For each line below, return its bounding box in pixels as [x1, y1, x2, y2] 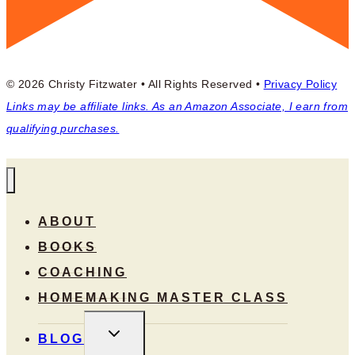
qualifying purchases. [6, 122, 120, 136]
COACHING [38, 265, 127, 279]
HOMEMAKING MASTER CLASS [38, 290, 288, 304]
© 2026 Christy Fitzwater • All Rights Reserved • [6, 78, 264, 91]
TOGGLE [104, 323, 166, 337]
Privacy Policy [263, 78, 338, 91]
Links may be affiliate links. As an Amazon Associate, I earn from [6, 100, 348, 113]
